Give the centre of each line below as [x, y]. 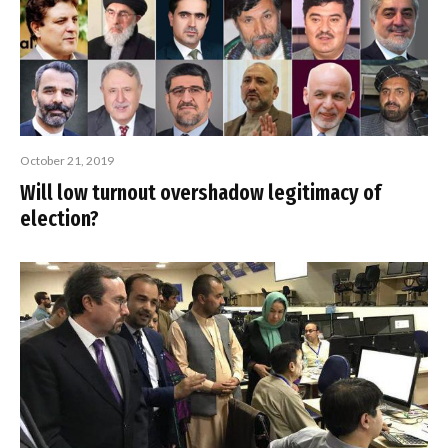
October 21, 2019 [67, 161]
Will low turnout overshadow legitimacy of [200, 193]
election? [59, 219]
